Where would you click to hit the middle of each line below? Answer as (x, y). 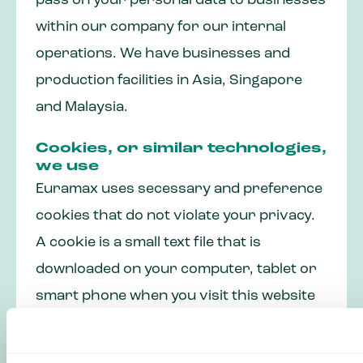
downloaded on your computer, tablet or (176, 270)
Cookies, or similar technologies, (181, 149)
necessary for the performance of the (169, 350)
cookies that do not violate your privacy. (175, 216)
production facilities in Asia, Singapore (169, 81)
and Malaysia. (82, 108)
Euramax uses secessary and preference (179, 190)
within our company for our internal (161, 28)
